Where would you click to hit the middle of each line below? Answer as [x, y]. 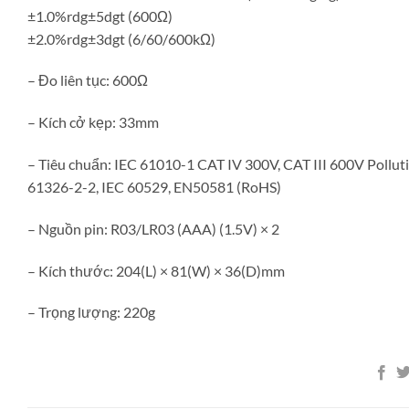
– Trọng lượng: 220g [91, 312]
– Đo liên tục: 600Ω [88, 80]
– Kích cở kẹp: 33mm [93, 122]
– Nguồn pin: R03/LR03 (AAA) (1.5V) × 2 [153, 228]
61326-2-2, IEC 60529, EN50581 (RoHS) [154, 187]
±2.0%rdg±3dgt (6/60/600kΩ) [121, 38]
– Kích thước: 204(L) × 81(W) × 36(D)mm [156, 270]
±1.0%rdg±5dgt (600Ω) [100, 16]
